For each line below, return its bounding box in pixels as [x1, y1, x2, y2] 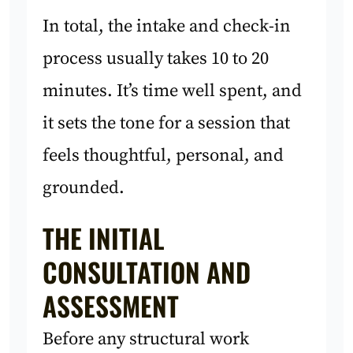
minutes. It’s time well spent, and [43, 79, 303, 102]
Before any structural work [43, 328, 250, 351]
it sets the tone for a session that [43, 111, 291, 135]
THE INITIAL [43, 218, 165, 258]
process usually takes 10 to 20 [43, 46, 269, 70]
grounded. [43, 176, 125, 199]
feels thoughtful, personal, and [43, 143, 284, 167]
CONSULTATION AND [43, 252, 251, 292]
